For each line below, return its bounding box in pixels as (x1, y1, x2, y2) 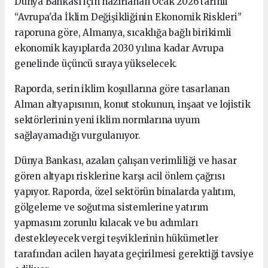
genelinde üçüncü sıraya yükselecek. (14, 57, 178, 69)
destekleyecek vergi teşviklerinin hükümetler (14, 232, 218, 244)
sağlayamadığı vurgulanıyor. (14, 129, 141, 141)
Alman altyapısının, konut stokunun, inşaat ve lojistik (14, 98, 251, 110)
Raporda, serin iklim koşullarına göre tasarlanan (14, 83, 230, 95)
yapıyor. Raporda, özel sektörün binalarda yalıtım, (14, 185, 236, 197)
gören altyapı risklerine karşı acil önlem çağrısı (14, 170, 225, 182)
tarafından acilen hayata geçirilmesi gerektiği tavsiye (14, 248, 254, 260)
